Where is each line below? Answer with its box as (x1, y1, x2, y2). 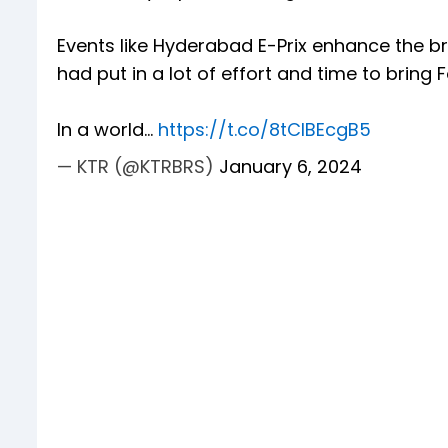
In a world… (57, 117, 158, 143)
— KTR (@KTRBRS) (57, 154, 219, 180)
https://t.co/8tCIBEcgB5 (158, 117, 371, 143)
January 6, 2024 (219, 154, 362, 180)
